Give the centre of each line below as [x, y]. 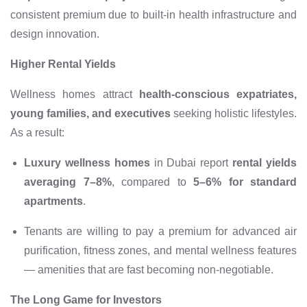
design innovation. [55, 34]
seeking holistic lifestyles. [234, 113]
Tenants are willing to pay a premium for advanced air [160, 231]
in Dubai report [191, 162]
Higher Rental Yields [63, 64]
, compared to [152, 182]
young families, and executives [90, 113]
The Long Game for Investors [86, 299]
